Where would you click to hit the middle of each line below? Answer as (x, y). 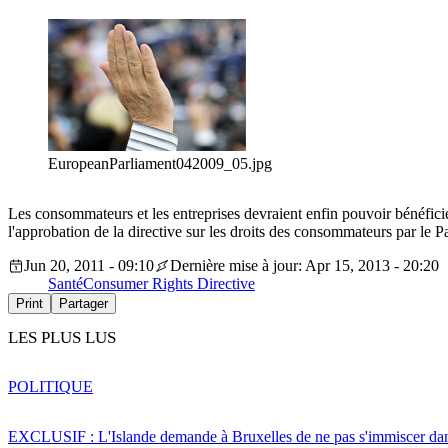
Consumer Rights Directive (169, 284)
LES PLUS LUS (62, 338)
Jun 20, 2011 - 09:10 (89, 266)
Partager (83, 304)
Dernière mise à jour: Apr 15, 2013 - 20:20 (304, 266)
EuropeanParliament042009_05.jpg (160, 164)
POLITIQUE (50, 386)
